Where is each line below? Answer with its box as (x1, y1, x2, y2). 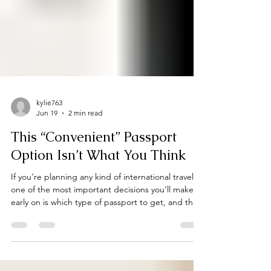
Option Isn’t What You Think (11, 212, 186, 229)
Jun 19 (36, 174, 57, 183)
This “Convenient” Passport (11, 194, 177, 211)
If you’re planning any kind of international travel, (11, 237, 196, 247)
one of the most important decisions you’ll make (11, 249, 194, 260)
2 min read (68, 174, 102, 183)
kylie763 (36, 163, 62, 172)
